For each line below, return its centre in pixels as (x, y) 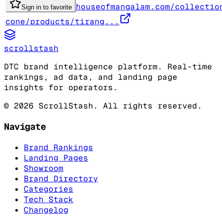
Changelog (46, 210)
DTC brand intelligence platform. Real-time (108, 67)
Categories (49, 189)
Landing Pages (56, 158)
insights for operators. (61, 88)
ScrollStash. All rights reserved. (118, 106)
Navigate (25, 127)
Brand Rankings (58, 147)
